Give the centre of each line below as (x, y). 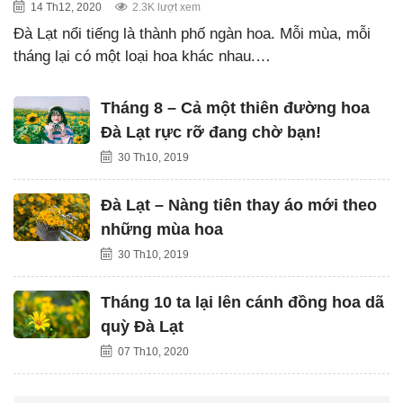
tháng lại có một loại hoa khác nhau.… (142, 56)
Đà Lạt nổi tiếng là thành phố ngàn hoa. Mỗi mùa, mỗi (192, 33)
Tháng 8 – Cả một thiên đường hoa (235, 107)
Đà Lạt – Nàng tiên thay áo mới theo (239, 205)
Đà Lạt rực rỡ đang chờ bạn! (211, 132)
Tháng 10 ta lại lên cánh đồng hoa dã (242, 302)
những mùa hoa (162, 229)
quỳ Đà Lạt (142, 326)
